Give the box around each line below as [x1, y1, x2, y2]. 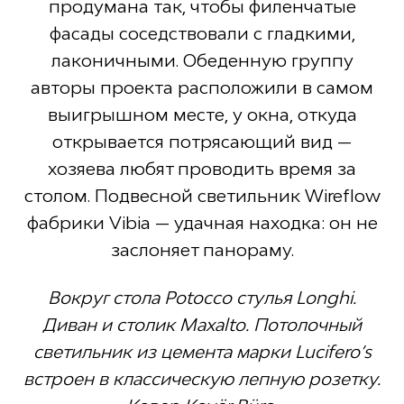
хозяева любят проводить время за [48, 159, 356, 179]
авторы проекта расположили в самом [31, 78, 373, 98]
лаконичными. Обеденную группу [50, 50, 353, 71]
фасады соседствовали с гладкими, [49, 23, 355, 44]
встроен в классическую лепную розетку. [23, 368, 381, 389]
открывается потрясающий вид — [52, 132, 352, 152]
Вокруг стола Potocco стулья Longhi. [48, 287, 356, 308]
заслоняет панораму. [110, 240, 294, 261]
